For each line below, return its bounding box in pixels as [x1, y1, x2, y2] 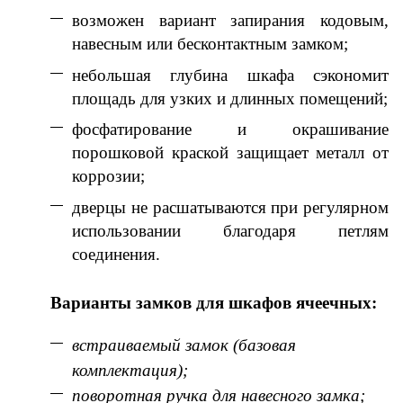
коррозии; [72, 166, 145, 186]
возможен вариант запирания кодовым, [72, 11, 389, 31]
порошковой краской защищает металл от [72, 143, 389, 163]
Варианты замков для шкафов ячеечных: [50, 292, 377, 312]
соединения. [72, 244, 160, 264]
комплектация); [72, 360, 188, 380]
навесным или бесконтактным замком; [72, 34, 348, 54]
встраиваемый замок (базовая [72, 335, 296, 354]
